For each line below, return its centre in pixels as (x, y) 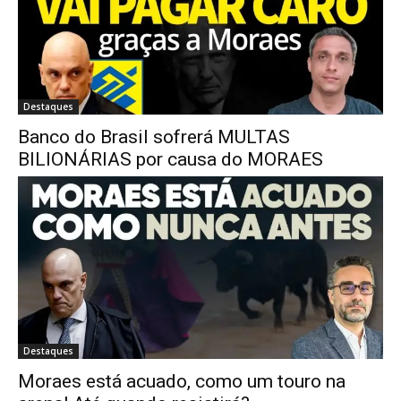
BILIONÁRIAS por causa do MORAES (171, 159)
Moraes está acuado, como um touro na (182, 381)
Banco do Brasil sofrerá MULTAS (154, 137)
